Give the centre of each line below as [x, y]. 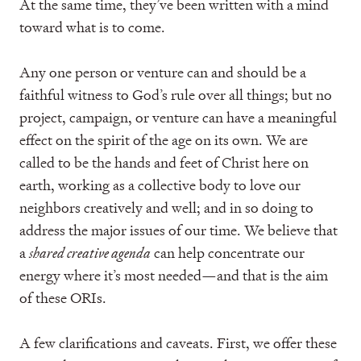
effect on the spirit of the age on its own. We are [164, 140]
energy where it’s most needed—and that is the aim [174, 275]
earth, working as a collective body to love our [160, 185]
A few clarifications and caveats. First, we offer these [178, 343]
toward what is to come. [92, 27]
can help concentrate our [228, 253]
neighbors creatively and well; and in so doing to [166, 207]
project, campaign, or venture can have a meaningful [178, 117]
